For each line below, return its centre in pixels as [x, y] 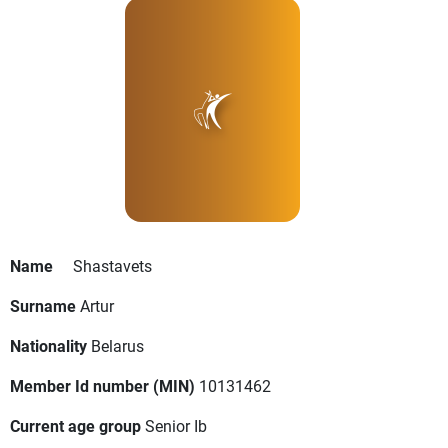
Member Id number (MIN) [102, 386]
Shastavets [112, 266]
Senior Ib [176, 426]
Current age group [75, 426]
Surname [43, 306]
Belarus [117, 346]
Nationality [48, 346]
